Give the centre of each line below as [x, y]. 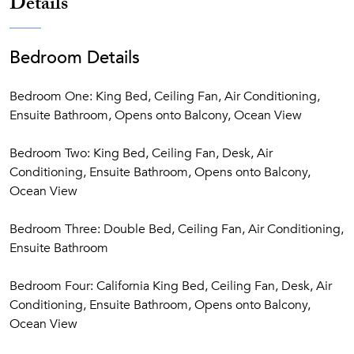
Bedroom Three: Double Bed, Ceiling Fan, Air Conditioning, [177, 229]
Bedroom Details [75, 58]
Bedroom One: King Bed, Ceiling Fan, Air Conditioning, [165, 96]
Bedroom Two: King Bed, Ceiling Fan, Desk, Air [141, 153]
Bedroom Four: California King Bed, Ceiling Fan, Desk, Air [171, 286]
